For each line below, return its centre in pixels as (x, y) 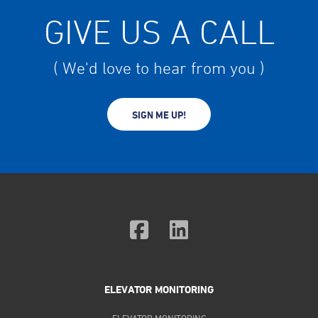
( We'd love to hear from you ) (159, 68)
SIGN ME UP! (159, 115)
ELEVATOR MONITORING (159, 289)
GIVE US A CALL (159, 32)
